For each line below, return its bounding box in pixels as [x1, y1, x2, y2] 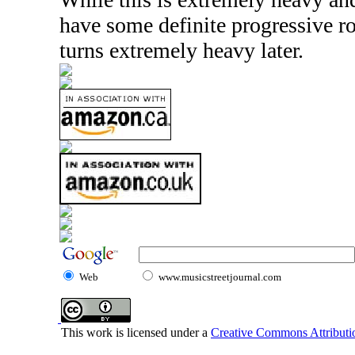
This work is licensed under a [52, 326, 211, 339]
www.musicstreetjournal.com [158, 271, 281, 283]
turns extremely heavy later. [59, 38, 303, 63]
